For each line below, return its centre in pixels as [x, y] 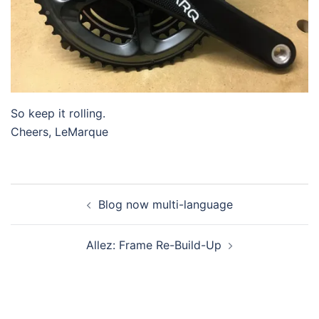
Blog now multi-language [165, 205]
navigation [54, 213]
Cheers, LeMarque [59, 132]
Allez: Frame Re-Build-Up [154, 245]
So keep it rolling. [58, 114]
